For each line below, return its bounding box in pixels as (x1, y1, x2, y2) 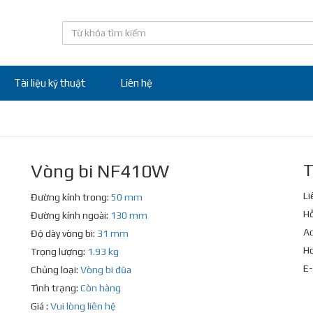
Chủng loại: (31, 264, 80, 275)
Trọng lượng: (31, 246, 87, 257)
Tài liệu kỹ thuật (14, 77, 85, 89)
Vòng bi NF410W (31, 161, 169, 182)
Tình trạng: (31, 282, 80, 293)
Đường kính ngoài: (31, 210, 110, 221)
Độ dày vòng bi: (31, 228, 97, 239)
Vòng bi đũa (80, 264, 131, 275)
